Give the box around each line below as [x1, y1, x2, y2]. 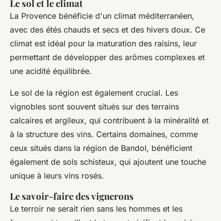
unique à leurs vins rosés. [10, 171, 104, 181]
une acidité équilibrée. [10, 66, 92, 76]
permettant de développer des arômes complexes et [10, 52, 205, 62]
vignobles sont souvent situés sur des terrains [10, 102, 179, 111]
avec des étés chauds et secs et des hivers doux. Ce [10, 25, 205, 35]
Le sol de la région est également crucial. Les [10, 88, 178, 98]
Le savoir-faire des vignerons [10, 190, 134, 202]
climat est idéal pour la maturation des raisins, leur [10, 38, 197, 48]
